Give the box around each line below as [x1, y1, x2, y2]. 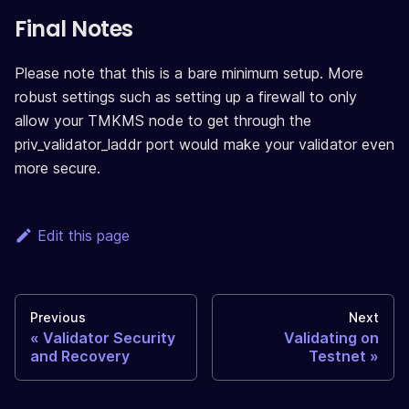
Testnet [309, 346, 366, 365]
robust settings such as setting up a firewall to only [15, 87, 357, 106]
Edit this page [37, 225, 130, 245]
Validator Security [43, 328, 175, 347]
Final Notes [15, 13, 133, 44]
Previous [30, 309, 86, 325]
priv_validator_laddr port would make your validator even [15, 134, 394, 153]
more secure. [15, 158, 100, 177]
